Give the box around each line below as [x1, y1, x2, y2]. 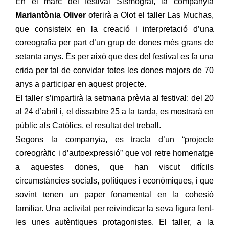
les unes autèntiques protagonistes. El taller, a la [15, 218, 214, 226]
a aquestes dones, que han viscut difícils [15, 163, 214, 171]
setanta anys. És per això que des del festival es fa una [15, 52, 214, 61]
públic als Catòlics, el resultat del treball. [15, 121, 161, 130]
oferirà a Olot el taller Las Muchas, [85, 11, 214, 19]
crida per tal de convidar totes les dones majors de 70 [15, 66, 214, 75]
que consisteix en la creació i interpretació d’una [15, 25, 214, 33]
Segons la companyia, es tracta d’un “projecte [15, 135, 214, 144]
